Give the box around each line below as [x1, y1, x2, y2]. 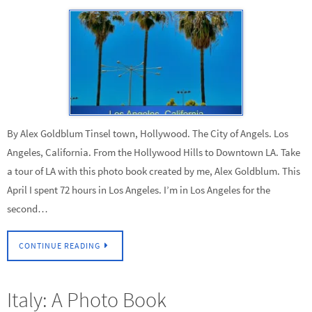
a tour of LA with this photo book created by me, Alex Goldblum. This [7, 164, 300, 178]
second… [7, 201, 48, 215]
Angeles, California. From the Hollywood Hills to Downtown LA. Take [7, 145, 300, 159]
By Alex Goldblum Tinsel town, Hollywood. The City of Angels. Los [7, 126, 288, 140]
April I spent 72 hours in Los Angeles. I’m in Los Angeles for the [7, 182, 270, 196]
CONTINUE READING [19, 240, 100, 251]
